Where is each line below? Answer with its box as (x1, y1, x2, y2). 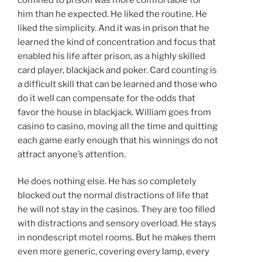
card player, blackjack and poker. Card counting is (18, 64, 217, 75)
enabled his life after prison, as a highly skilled (18, 50, 205, 61)
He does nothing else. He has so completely (18, 176, 196, 187)
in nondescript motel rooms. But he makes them (18, 232, 216, 243)
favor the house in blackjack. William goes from (18, 106, 211, 118)
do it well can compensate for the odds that (18, 92, 195, 104)
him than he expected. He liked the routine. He (18, 8, 207, 19)
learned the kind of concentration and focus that (18, 36, 216, 47)
